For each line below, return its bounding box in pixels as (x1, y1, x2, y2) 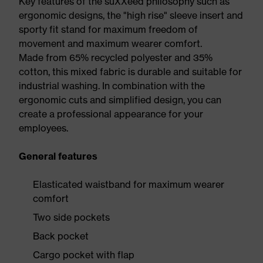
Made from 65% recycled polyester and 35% (19, 52, 213, 63)
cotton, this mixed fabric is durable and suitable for (19, 66, 242, 77)
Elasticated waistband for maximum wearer (33, 178, 224, 190)
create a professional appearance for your (19, 108, 203, 120)
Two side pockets (33, 211, 110, 223)
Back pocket (33, 230, 89, 242)
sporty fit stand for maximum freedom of (19, 23, 198, 35)
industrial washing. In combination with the (19, 80, 205, 92)
